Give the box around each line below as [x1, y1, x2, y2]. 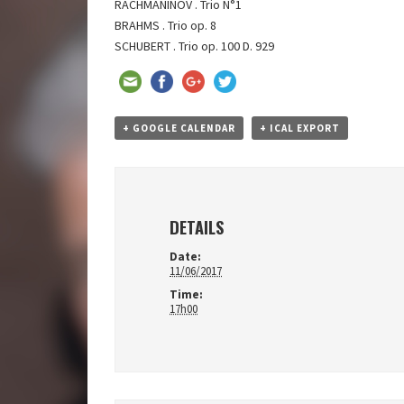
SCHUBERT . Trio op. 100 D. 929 [115, 38, 274, 54]
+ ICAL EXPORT [260, 122, 340, 134]
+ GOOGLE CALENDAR [123, 122, 235, 134]
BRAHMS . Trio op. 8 [115, 17, 216, 33]
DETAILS [170, 215, 224, 239]
